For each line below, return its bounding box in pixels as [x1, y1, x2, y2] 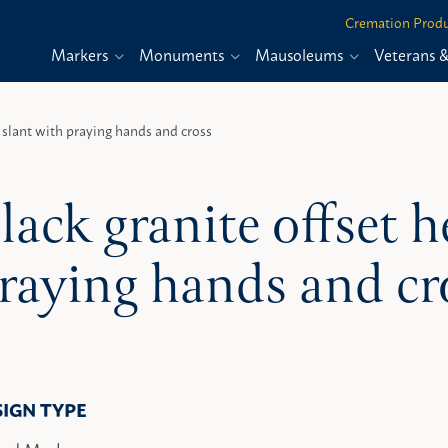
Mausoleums [255, 40, 347, 67]
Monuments [139, 40, 228, 67]
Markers [51, 40, 112, 67]
